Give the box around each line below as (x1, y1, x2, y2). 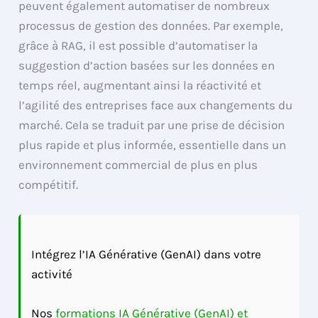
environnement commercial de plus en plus (18, 158, 258, 172)
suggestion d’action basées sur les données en (18, 58, 275, 73)
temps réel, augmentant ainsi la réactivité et (18, 78, 262, 93)
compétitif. (18, 177, 79, 192)
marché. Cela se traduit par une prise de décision (18, 118, 285, 133)
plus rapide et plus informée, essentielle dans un (18, 138, 287, 153)
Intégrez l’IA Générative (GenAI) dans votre (31, 246, 262, 261)
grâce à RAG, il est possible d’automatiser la (18, 38, 258, 53)
